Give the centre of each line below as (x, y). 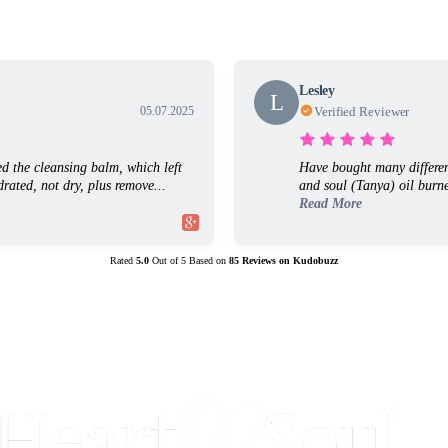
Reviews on (266, 260)
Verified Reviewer (362, 111)
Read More (330, 203)
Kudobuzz (314, 260)
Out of (165, 260)
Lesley (317, 90)
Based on (207, 260)
